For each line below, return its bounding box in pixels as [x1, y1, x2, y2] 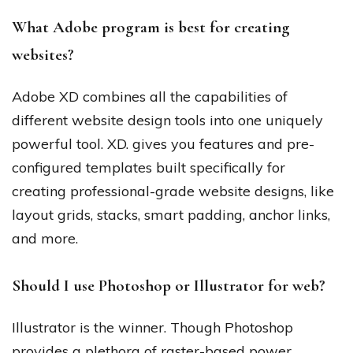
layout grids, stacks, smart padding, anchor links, [12, 205, 330, 224]
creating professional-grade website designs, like [12, 181, 334, 200]
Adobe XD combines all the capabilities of [12, 87, 288, 106]
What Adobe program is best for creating [12, 17, 290, 38]
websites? [12, 45, 74, 65]
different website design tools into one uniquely [12, 110, 323, 129]
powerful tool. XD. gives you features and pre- [12, 134, 314, 153]
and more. [12, 229, 78, 247]
